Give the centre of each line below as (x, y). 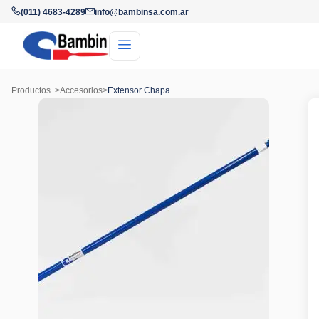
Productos (31, 90)
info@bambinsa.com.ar (142, 12)
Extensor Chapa (139, 90)
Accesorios (81, 90)
